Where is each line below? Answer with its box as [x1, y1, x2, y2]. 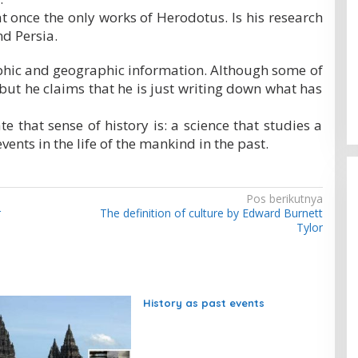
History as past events [142, 296, 265, 310]
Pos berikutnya [245, 191, 323, 207]
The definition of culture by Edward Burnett [99, 205, 323, 221]
